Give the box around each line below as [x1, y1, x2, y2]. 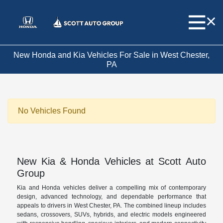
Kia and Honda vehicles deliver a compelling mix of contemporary [17, 184, 206, 192]
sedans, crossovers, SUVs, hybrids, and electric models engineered [17, 211, 206, 219]
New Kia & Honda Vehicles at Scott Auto [17, 156, 206, 167]
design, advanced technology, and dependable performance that [17, 193, 206, 201]
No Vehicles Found [18, 107, 86, 115]
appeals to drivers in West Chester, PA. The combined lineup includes [17, 202, 206, 210]
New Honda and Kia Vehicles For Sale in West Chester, [13, 50, 210, 59]
